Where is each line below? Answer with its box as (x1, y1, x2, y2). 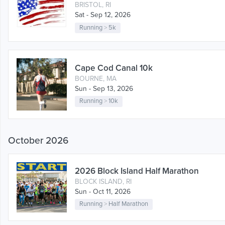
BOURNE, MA (75, 74, 117, 83)
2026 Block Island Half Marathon (75, 165, 199, 176)
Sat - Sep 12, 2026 (75, 11, 131, 20)
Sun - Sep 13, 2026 (75, 84, 133, 93)
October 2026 (8, 135, 68, 147)
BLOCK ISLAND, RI (75, 177, 132, 186)
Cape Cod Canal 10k (75, 62, 153, 73)
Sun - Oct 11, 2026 (75, 187, 131, 196)
